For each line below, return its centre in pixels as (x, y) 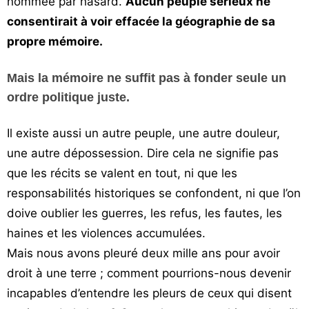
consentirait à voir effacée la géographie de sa (141, 21)
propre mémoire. (55, 41)
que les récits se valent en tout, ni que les (122, 173)
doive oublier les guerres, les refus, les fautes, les (144, 213)
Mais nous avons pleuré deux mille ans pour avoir (143, 253)
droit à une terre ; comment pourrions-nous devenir (149, 273)
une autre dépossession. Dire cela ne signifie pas (143, 153)
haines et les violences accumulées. (106, 233)
